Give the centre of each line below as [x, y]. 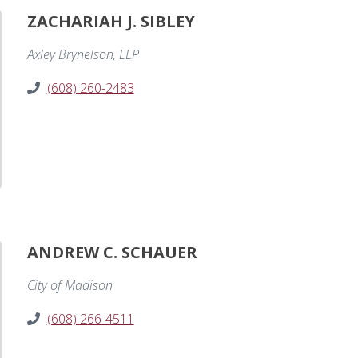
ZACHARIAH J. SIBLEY [111, 22]
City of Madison [70, 286]
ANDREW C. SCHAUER [112, 253]
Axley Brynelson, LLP [83, 55]
